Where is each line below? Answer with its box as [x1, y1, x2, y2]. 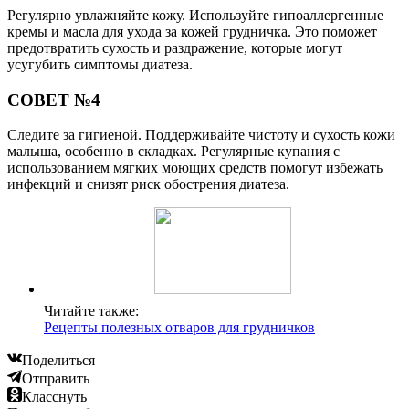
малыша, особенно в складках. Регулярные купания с [7, 143, 340, 160]
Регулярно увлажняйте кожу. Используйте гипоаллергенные [7, 7, 383, 24]
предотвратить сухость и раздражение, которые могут [7, 40, 342, 57]
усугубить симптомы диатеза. [7, 57, 193, 73]
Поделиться [22, 352, 95, 369]
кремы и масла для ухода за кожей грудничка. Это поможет [7, 24, 377, 40]
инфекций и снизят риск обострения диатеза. [7, 176, 289, 193]
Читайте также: [44, 303, 139, 320]
